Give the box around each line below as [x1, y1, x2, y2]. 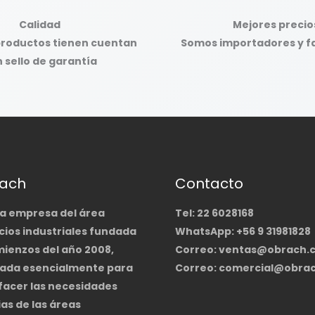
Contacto [175, 174, 243, 194]
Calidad [18, 18, 60, 32]
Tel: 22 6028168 [175, 206, 254, 221]
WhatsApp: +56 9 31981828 [175, 224, 311, 239]
